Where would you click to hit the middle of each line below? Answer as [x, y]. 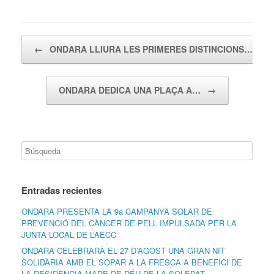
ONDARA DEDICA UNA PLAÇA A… [131, 90]
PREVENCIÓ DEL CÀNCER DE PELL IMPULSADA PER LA [129, 223]
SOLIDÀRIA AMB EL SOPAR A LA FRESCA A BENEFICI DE [132, 262]
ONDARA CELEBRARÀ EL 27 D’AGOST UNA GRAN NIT [123, 251]
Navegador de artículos [62, 41]
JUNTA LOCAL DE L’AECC [69, 235]
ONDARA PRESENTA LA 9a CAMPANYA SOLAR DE [117, 212]
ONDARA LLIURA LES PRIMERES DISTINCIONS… [150, 49]
